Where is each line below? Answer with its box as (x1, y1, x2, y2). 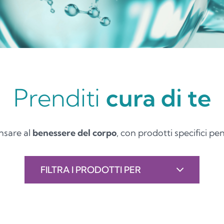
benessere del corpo (32, 127, 116, 138)
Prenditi (13, 83, 106, 112)
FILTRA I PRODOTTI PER (40, 164, 141, 175)
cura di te (105, 83, 211, 112)
